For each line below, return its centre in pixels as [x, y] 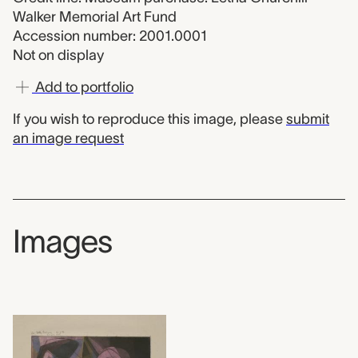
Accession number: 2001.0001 [110, 36]
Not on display [58, 55]
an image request [68, 138]
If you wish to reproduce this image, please [149, 119]
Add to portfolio [83, 87]
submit [308, 119]
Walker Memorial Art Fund [95, 17]
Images [62, 241]
